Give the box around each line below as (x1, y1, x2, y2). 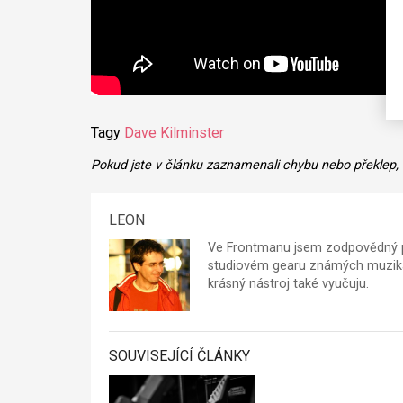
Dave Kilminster (123, 124, 224, 142)
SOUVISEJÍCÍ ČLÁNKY (108, 346, 250, 364)
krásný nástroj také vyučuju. (207, 275, 369, 291)
